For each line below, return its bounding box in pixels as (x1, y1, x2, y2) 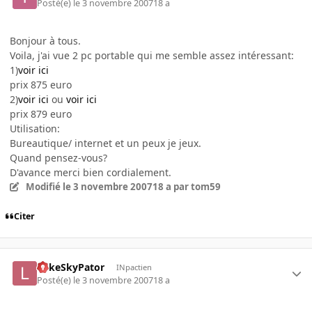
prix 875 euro (10, 77, 72, 91)
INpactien (116, 262, 152, 273)
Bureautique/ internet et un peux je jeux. (10, 136, 201, 150)
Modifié (25, 180, 63, 193)
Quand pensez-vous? (10, 150, 107, 164)
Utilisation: (10, 121, 60, 135)
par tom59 (171, 180, 221, 193)
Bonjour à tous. (10, 33, 81, 47)
